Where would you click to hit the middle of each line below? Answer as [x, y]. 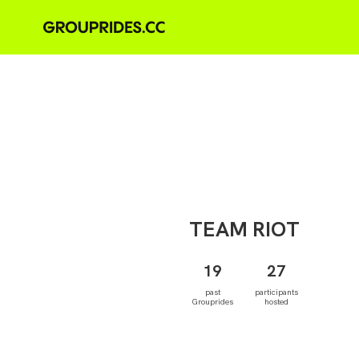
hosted [277, 302]
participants [277, 292]
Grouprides [213, 302]
